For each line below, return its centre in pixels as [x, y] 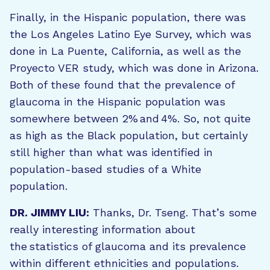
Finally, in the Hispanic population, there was [128, 17]
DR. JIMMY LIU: [49, 212]
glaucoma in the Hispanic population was [118, 102]
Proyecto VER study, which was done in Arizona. [134, 68]
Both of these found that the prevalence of [122, 85]
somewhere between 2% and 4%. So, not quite [130, 118]
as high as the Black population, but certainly [129, 135]
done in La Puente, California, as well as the [125, 51]
